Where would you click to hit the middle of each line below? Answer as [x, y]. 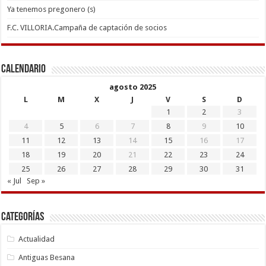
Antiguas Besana [47, 257]
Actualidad [37, 239]
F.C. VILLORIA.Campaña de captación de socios [87, 27]
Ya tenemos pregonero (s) [52, 9]
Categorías [23, 217]
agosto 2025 [133, 87]
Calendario [24, 69]
